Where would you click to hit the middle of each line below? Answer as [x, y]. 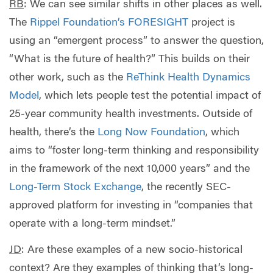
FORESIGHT [158, 23]
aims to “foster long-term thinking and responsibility [134, 151]
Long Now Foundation [151, 133]
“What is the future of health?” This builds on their [129, 59]
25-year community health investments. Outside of [131, 114]
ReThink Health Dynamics [188, 78]
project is [212, 23]
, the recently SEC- [186, 187]
